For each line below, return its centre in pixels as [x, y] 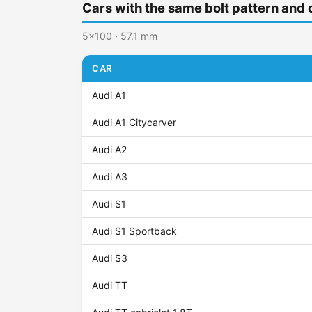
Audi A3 [110, 177]
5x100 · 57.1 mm [120, 36]
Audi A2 [110, 150]
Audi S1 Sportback [135, 231]
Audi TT [110, 286]
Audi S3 [110, 258]
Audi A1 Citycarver [134, 123]
